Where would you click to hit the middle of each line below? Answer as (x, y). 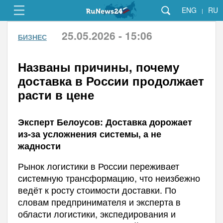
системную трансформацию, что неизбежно (109, 178)
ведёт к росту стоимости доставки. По (97, 190)
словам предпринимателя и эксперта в (99, 202)
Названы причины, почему (98, 67)
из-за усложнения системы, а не (89, 134)
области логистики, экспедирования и (97, 214)
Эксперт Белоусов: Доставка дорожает (105, 122)
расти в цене (56, 95)
